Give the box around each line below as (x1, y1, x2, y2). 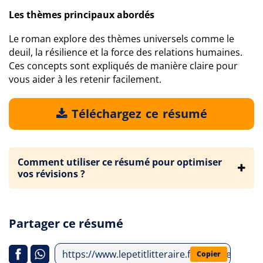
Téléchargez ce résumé (68, 106, 207, 122)
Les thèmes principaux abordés (9, 8, 154, 21)
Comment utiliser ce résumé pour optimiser (18, 156, 222, 168)
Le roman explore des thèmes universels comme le (9, 32, 234, 45)
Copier (197, 249, 221, 259)
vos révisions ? (18, 167, 85, 180)
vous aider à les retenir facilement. (9, 73, 161, 86)
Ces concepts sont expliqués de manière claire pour (9, 59, 238, 72)
